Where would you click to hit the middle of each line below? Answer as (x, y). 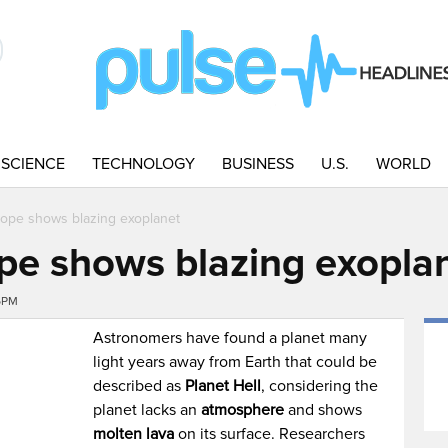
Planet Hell (221, 386)
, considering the (320, 386)
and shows (323, 410)
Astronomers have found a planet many (230, 338)
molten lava (134, 434)
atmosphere (243, 410)
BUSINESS (258, 164)
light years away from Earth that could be (235, 362)
